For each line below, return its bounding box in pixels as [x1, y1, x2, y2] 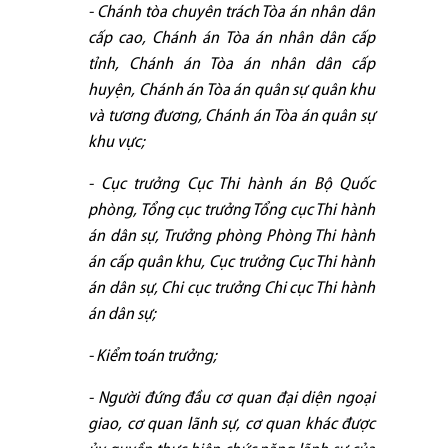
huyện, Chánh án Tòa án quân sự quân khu [88, 81, 375, 99]
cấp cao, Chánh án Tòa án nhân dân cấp [88, 29, 375, 47]
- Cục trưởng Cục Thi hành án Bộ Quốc [88, 175, 375, 193]
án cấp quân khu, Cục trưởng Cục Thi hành [88, 253, 375, 271]
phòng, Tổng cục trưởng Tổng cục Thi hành [88, 201, 375, 219]
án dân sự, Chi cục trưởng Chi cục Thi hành [88, 279, 375, 297]
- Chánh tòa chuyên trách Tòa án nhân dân [88, 3, 375, 21]
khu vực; [88, 133, 145, 151]
